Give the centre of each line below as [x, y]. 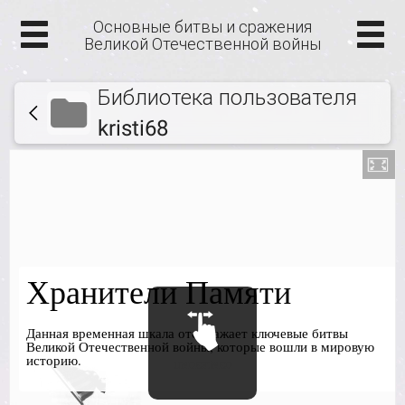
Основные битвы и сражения [202, 27]
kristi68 [132, 128]
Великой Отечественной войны [202, 44]
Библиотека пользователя [227, 98]
